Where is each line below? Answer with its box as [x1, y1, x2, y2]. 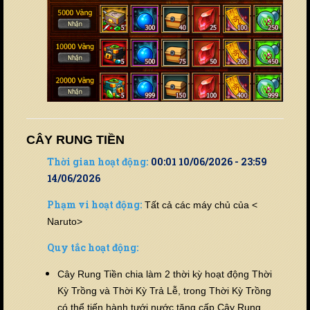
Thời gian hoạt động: [47, 154, 148, 168]
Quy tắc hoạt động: [47, 240, 138, 254]
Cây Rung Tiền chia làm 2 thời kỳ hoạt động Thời [57, 268, 272, 280]
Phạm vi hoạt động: [47, 197, 142, 211]
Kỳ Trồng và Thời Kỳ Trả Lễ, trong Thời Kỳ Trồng [57, 284, 271, 296]
